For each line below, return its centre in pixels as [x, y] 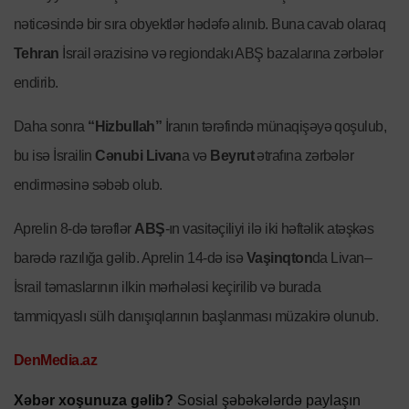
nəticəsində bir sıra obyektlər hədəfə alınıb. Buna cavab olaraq [199, 25]
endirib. [36, 83]
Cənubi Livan [138, 156]
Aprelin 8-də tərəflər [74, 229]
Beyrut [232, 156]
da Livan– [342, 258]
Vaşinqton [279, 258]
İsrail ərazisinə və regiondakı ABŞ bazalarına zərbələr [221, 54]
